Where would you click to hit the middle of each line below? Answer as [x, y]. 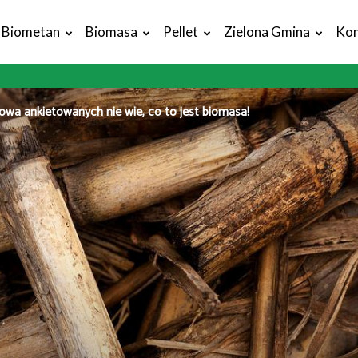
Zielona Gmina [267, 32]
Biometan [31, 32]
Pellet [181, 32]
